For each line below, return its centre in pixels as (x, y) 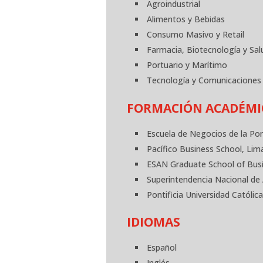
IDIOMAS (154, 222)
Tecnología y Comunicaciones (204, 80)
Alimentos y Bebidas (186, 19)
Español (162, 248)
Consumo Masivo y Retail (196, 35)
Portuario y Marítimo (187, 65)
